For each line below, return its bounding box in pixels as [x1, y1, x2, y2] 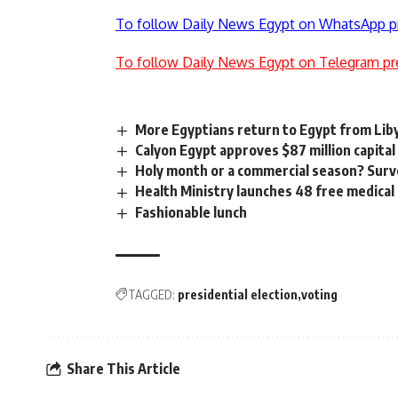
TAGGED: [128, 286, 175, 302]
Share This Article [67, 360, 180, 378]
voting [301, 286, 338, 302]
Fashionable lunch [135, 203, 248, 221]
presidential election [178, 286, 298, 302]
